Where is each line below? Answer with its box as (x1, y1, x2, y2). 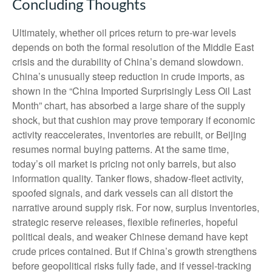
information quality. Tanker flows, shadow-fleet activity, (12, 171, 243, 185)
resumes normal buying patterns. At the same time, (12, 141, 229, 156)
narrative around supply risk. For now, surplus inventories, (12, 200, 259, 214)
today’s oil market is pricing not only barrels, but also (12, 156, 236, 171)
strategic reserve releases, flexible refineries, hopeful (12, 214, 238, 229)
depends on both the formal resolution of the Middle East (12, 39, 254, 54)
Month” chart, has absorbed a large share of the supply (12, 98, 245, 112)
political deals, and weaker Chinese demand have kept (12, 229, 248, 243)
